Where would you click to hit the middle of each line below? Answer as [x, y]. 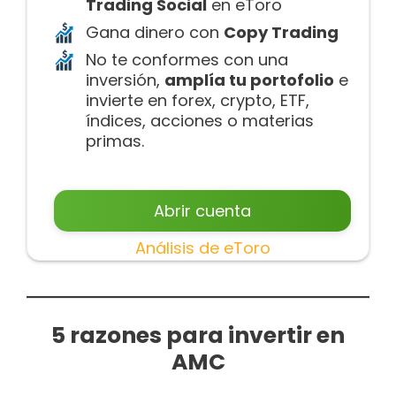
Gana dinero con [155, 33]
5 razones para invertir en [198, 336]
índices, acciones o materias [200, 121]
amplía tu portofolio [249, 80]
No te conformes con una [187, 60]
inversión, [125, 80]
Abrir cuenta [202, 211]
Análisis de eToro [202, 248]
